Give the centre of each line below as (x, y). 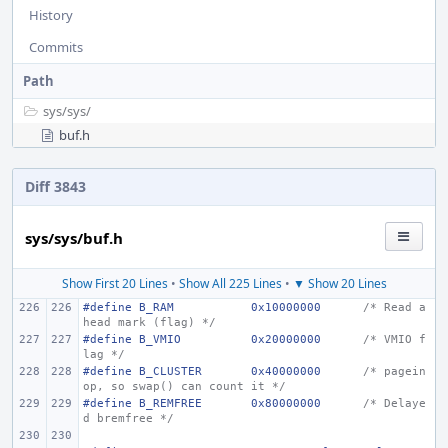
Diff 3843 (55, 186)
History (51, 15)
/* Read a (394, 307)
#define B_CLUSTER (142, 371)
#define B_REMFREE (142, 403)
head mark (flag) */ (149, 322)
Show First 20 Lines (114, 283)
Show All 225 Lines (230, 283)
